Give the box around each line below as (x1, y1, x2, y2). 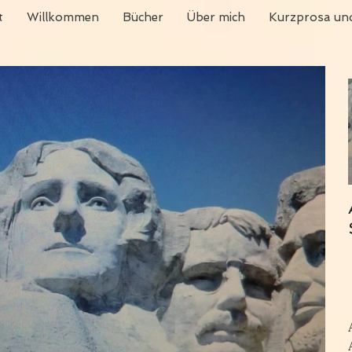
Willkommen (27, 10, 99, 24)
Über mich (187, 10, 245, 24)
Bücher (123, 10, 163, 24)
